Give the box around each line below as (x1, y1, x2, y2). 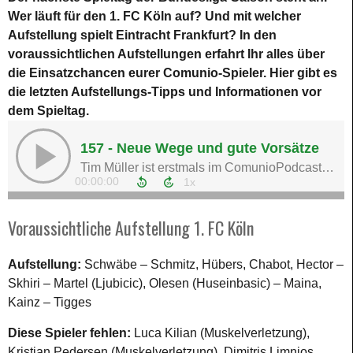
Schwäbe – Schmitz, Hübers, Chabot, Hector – (84, 257, 344, 271)
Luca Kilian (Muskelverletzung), (134, 325, 310, 340)
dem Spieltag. (8, 103, 92, 117)
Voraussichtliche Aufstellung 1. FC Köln (8, 214, 254, 240)
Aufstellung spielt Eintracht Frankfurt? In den (8, 28, 277, 42)
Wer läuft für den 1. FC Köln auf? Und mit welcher (8, 9, 301, 23)
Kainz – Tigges (8, 295, 91, 309)
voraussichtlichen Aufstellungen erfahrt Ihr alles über (8, 46, 325, 61)
